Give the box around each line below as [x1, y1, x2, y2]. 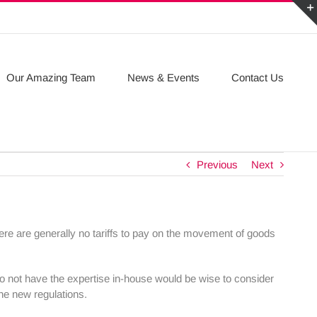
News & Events [127, 71, 200, 83]
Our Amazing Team [6, 71, 96, 83]
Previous [197, 158, 238, 171]
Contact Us [231, 71, 284, 83]
